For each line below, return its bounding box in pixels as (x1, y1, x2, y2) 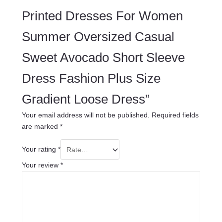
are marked (21, 122, 60, 131)
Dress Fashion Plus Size (21, 71, 161, 86)
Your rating (21, 145, 58, 154)
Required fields (151, 111, 199, 119)
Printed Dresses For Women (21, 9, 183, 23)
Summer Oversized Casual (21, 30, 174, 44)
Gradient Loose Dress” (21, 92, 150, 107)
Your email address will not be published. (21, 111, 150, 119)
